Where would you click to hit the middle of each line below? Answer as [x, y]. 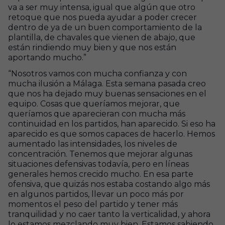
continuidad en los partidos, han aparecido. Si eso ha [112, 124]
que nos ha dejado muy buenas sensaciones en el [107, 94]
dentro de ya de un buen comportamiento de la [105, 27]
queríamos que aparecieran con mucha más [97, 114]
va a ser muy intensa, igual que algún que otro [102, 7]
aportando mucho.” [47, 58]
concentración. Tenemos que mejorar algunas [100, 154]
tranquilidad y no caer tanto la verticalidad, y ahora [109, 214]
